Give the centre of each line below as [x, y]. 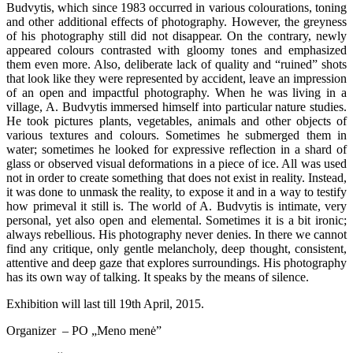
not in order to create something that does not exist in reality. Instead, [176, 178]
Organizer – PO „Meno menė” [84, 331]
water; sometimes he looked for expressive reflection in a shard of [176, 150]
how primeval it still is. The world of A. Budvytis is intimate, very [176, 206]
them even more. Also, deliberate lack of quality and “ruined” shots [176, 65]
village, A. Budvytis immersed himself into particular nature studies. [176, 107]
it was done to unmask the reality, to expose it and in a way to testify [176, 192]
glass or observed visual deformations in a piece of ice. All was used [176, 164]
